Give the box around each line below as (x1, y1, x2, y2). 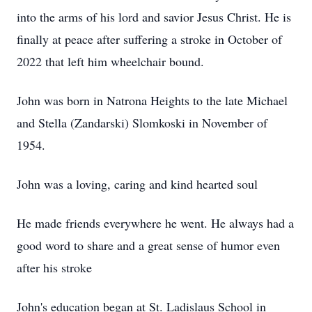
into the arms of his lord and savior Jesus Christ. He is (17, 8, 291, 25)
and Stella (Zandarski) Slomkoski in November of (17, 114, 267, 131)
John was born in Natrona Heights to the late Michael (17, 92, 288, 109)
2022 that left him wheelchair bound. (17, 53, 204, 70)
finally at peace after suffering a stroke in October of (17, 31, 282, 47)
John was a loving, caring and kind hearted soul (17, 175, 258, 192)
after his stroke (17, 259, 92, 276)
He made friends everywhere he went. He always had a (17, 214, 294, 231)
